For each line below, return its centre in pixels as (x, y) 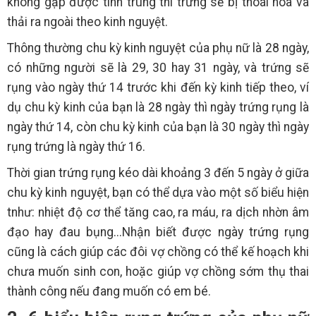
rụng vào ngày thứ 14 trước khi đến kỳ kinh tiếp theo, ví (158, 88)
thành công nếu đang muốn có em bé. (109, 292)
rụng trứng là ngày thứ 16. (76, 147)
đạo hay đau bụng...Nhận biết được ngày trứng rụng (158, 232)
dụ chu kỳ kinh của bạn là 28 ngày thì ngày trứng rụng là (158, 108)
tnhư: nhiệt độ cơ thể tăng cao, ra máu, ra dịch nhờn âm (158, 213)
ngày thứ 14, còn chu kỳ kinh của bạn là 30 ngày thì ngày (158, 127)
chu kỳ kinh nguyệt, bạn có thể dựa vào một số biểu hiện (158, 193)
